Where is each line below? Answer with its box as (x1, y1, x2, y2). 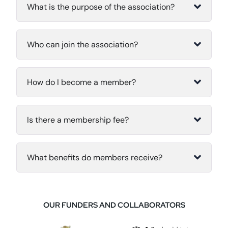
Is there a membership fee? (27, 212, 129, 223)
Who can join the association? (27, 136, 138, 148)
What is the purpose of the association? (27, 99, 175, 110)
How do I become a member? (27, 174, 136, 185)
